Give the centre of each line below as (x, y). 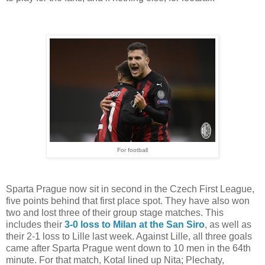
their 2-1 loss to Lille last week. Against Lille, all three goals (129, 237)
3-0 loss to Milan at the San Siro (135, 225)
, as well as (228, 225)
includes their (35, 225)
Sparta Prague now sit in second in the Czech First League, (130, 189)
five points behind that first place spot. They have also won (128, 201)
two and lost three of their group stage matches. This (115, 213)
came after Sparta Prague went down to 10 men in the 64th (128, 248)
